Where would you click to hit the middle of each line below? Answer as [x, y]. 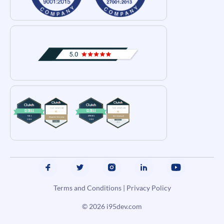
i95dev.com [124, 206]
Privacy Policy [148, 188]
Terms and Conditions [87, 188]
